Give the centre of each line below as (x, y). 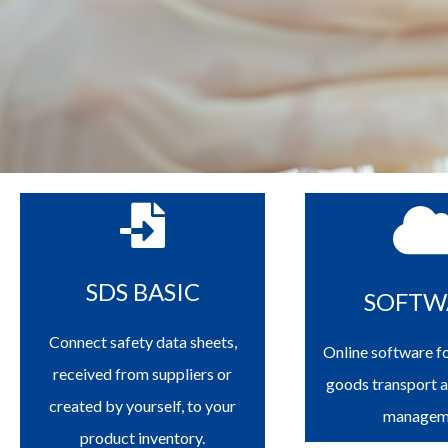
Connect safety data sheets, (142, 342)
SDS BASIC (142, 292)
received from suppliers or (142, 374)
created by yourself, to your (142, 406)
